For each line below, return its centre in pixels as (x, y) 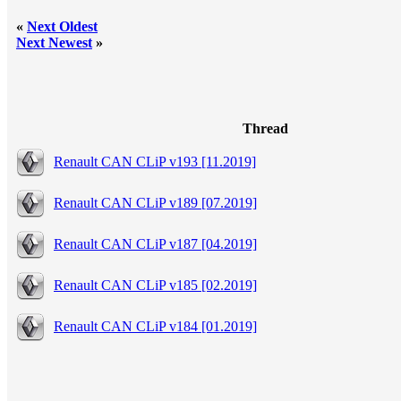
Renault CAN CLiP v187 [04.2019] (155, 243)
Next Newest (54, 42)
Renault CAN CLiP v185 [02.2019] (155, 285)
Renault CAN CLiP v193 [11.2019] (155, 161)
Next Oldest (62, 26)
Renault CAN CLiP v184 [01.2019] (155, 326)
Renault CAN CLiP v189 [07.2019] (155, 202)
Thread (265, 128)
